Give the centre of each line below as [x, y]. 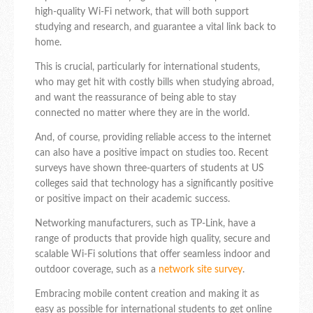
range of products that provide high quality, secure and [153, 239]
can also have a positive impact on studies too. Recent [152, 153]
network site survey [201, 270]
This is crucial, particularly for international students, [147, 67]
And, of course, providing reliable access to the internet [153, 138]
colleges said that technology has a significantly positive [154, 184]
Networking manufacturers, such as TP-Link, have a [145, 224]
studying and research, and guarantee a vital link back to [155, 28]
